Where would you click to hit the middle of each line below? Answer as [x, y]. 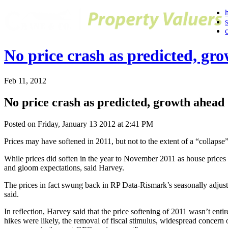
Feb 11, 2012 [25, 80]
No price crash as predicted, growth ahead [114, 102]
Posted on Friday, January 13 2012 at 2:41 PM [79, 124]
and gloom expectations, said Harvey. [64, 167]
